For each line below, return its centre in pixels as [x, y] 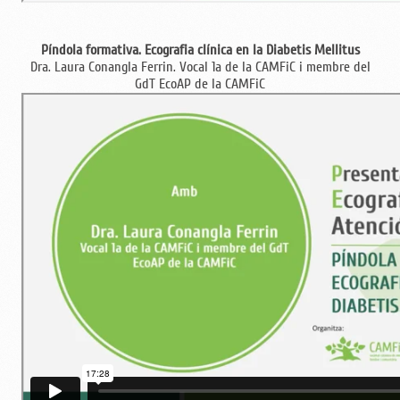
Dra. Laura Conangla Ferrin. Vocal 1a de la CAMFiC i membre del [200, 67]
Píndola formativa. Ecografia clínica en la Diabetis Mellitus [200, 50]
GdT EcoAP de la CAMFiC [200, 84]
